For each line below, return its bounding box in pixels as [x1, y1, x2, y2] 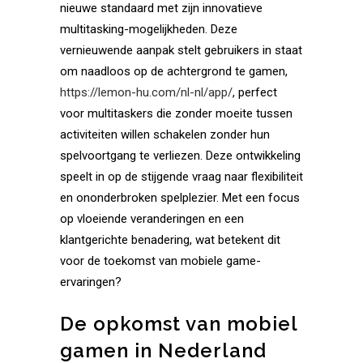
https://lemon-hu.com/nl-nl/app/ [60, 85, 233, 100]
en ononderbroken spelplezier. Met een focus [60, 190, 300, 205]
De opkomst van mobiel [60, 312, 297, 335]
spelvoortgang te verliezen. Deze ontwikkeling [60, 148, 301, 163]
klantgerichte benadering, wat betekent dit [60, 233, 280, 247]
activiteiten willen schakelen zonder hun [60, 127, 270, 142]
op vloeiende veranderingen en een [60, 211, 244, 226]
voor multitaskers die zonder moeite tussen [60, 106, 293, 121]
